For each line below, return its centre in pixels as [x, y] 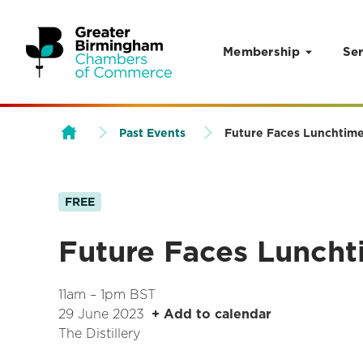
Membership [262, 52]
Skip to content [78, 122]
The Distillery [99, 334]
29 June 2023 [101, 314]
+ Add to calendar [211, 314]
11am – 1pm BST [107, 295]
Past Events [152, 132]
